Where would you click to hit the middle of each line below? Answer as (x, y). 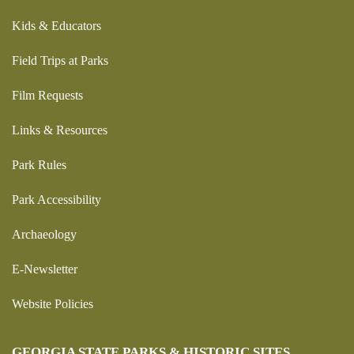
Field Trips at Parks (60, 60)
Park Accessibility (56, 199)
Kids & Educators (56, 25)
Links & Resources (60, 130)
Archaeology (44, 234)
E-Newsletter (45, 269)
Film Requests (47, 95)
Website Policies (53, 303)
